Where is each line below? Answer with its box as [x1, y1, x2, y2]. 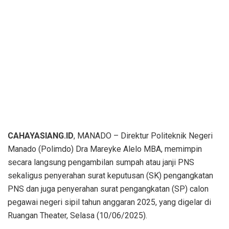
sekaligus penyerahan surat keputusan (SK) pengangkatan [8, 171, 213, 181]
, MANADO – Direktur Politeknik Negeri [74, 131, 213, 141]
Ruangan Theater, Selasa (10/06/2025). [8, 211, 147, 221]
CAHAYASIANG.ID [8, 131, 74, 141]
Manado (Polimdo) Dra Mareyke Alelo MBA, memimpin [8, 144, 202, 154]
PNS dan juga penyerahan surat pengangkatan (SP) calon [8, 184, 209, 194]
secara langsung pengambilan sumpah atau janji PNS [8, 157, 194, 168]
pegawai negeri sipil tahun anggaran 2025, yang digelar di [8, 197, 211, 208]
